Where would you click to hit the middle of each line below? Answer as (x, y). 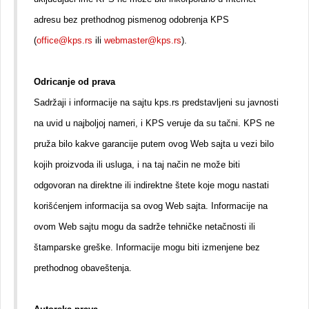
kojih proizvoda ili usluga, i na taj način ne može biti (137, 165)
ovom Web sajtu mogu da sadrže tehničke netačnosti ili (144, 227)
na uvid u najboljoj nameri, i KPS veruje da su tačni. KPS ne (154, 123)
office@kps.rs (64, 40)
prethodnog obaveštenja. (83, 268)
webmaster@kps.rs (143, 40)
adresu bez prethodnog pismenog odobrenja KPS (131, 20)
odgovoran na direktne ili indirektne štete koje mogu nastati (151, 185)
